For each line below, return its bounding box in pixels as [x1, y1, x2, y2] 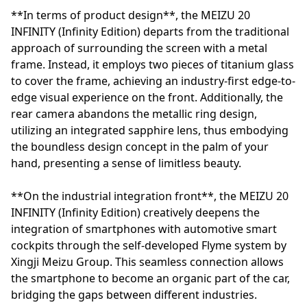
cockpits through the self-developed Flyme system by [11, 238, 286, 254]
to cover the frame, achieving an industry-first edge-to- [11, 73, 295, 89]
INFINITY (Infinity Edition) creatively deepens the [11, 205, 260, 221]
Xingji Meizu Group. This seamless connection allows [11, 254, 284, 270]
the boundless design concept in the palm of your [11, 139, 269, 155]
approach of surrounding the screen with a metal [11, 40, 267, 56]
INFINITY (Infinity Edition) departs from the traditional [11, 24, 289, 40]
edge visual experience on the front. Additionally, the [11, 90, 283, 106]
